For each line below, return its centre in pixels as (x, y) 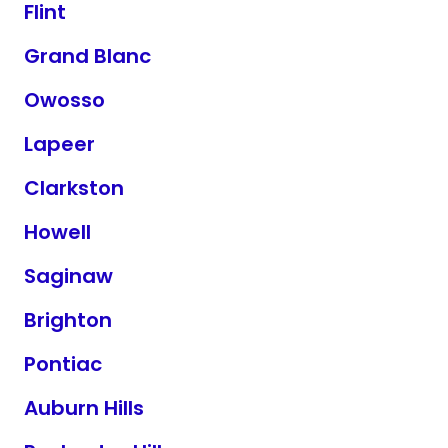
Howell (57, 232)
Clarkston (74, 188)
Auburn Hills (84, 408)
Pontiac (63, 364)
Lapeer (59, 144)
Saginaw (68, 276)
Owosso (64, 100)
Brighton (68, 320)
